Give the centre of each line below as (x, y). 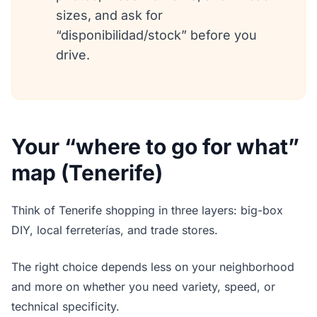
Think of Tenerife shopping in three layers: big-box (147, 211)
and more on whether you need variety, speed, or (143, 287)
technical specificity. (65, 307)
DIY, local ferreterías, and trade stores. (115, 230)
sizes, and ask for (109, 16)
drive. (73, 55)
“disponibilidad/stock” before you (156, 35)
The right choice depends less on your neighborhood (153, 267)
